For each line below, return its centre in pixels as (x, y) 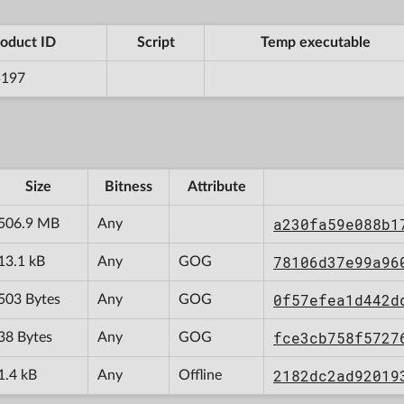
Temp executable (315, 42)
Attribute (216, 186)
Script (156, 42)
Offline (200, 375)
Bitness (129, 186)
